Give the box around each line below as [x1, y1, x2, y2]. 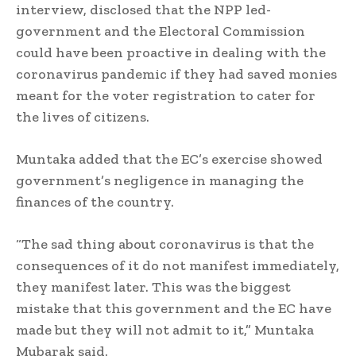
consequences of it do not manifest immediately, [16, 257, 339, 275]
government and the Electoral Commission [16, 22, 305, 41]
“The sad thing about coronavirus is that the [16, 235, 314, 253]
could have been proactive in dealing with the [16, 44, 326, 62]
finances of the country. [16, 193, 174, 211]
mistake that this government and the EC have [16, 300, 331, 318]
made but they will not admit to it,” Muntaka [16, 321, 314, 339]
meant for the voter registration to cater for [16, 87, 315, 105]
